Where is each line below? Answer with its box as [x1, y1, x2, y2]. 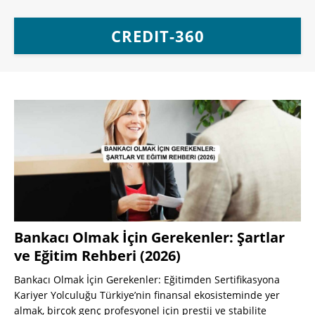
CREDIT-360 [110, 25, 205, 46]
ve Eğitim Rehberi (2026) [14, 246, 181, 266]
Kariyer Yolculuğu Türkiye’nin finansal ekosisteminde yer [14, 288, 280, 302]
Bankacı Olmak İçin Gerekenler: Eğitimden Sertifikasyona [14, 273, 280, 287]
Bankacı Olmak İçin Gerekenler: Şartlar [14, 228, 285, 247]
